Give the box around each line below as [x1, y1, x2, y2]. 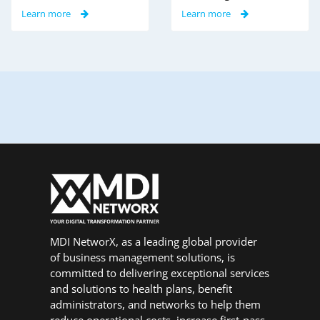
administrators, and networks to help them [50, 297, 261, 312]
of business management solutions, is [50, 250, 236, 265]
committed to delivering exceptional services [50, 266, 270, 281]
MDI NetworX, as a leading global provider [50, 234, 258, 249]
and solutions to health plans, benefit [50, 281, 233, 296]
